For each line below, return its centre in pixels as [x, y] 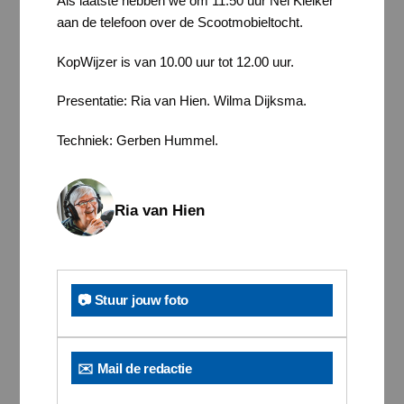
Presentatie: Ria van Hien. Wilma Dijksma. [181, 101]
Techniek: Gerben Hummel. [137, 140]
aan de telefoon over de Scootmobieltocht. [179, 23]
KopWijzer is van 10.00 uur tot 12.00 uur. [175, 61]
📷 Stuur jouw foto [133, 300]
